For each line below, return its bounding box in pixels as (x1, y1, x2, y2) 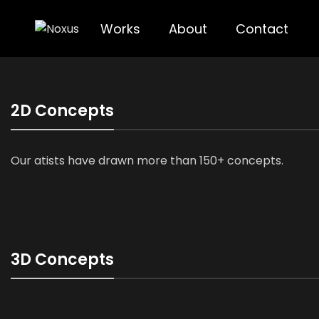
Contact (235, 19, 288, 38)
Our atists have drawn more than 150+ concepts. (11, 152, 283, 169)
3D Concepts (11, 249, 114, 271)
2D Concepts (11, 100, 114, 122)
